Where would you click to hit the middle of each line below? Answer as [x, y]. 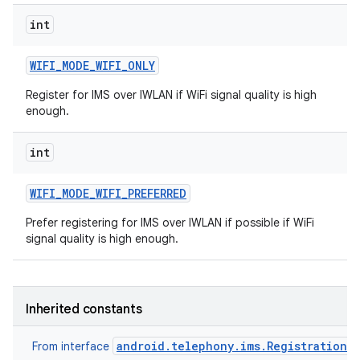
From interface [72, 346]
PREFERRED [157, 193]
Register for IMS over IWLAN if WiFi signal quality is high [171, 95]
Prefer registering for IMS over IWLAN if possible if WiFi [170, 223]
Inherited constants [84, 309]
